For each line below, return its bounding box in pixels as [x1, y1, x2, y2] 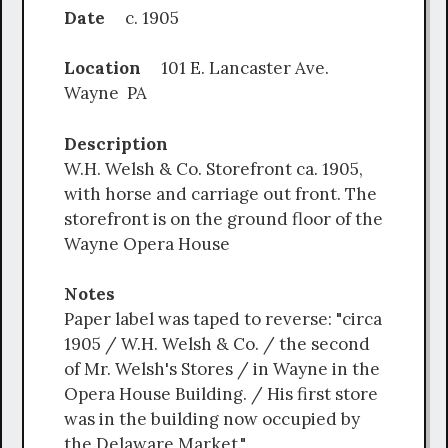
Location [64, 57, 161, 80]
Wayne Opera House [64, 232, 230, 255]
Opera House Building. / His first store [64, 383, 378, 406]
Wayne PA [64, 82, 147, 105]
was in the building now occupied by [64, 408, 360, 431]
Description [64, 132, 184, 155]
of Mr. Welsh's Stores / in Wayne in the [64, 358, 380, 381]
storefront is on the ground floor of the [64, 207, 383, 230]
